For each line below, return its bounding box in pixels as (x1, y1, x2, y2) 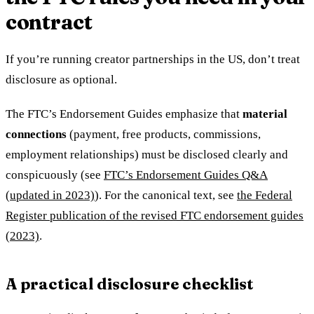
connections (6, 127, 67, 141)
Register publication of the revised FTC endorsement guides (6, 208, 303, 222)
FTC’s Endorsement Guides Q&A (104, 168, 268, 182)
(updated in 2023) (6, 188, 95, 202)
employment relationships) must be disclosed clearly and (6, 147, 288, 161)
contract (6, 8, 93, 35)
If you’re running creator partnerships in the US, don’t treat (6, 52, 300, 66)
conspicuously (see (6, 168, 104, 182)
